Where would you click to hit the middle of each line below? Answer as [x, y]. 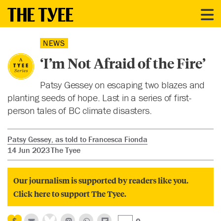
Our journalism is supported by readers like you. [101, 181]
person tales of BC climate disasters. [80, 110]
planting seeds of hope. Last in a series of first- [99, 97]
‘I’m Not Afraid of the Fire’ [123, 63]
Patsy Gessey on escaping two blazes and [122, 85]
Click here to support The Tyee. [70, 194]
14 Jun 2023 [29, 150]
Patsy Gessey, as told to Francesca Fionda [77, 139]
